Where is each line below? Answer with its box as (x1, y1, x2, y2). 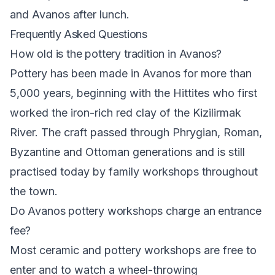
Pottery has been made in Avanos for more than (10, 67, 252, 80)
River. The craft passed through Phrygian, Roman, (10, 126, 262, 139)
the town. (10, 185, 58, 198)
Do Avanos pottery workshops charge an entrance (10, 204, 261, 217)
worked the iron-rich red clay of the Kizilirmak (10, 106, 241, 119)
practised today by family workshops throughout (10, 165, 258, 178)
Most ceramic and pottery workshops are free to (10, 244, 257, 257)
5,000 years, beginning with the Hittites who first (10, 87, 257, 99)
